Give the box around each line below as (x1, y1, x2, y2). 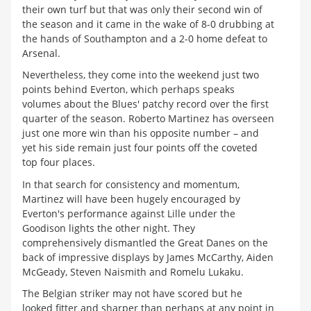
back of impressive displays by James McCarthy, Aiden (22, 250, 274, 264)
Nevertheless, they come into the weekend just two (22, 68, 259, 82)
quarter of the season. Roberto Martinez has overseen (22, 112, 274, 126)
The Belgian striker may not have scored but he (22, 287, 242, 301)
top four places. (22, 155, 95, 169)
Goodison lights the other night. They (22, 221, 195, 235)
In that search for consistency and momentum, (22, 177, 239, 191)
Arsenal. (22, 46, 60, 60)
